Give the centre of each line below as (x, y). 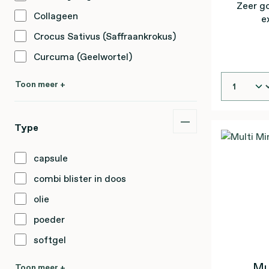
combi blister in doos (80, 178)
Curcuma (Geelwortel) (83, 56)
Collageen (56, 16)
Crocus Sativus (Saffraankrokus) (105, 36)
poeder (49, 219)
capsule (51, 158)
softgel (50, 240)
